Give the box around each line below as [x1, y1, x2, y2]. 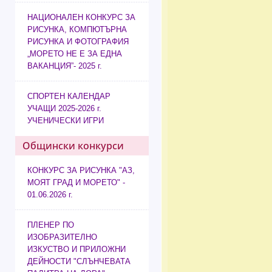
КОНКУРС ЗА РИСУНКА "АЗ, [27, 166, 135, 175]
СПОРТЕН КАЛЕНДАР [27, 92, 110, 101]
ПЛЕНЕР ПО [27, 220, 74, 230]
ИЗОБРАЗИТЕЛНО [27, 233, 97, 242]
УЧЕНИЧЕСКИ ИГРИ [27, 116, 104, 126]
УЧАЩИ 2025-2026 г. [27, 104, 101, 114]
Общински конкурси [22, 139, 124, 153]
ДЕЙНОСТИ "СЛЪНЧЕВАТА [27, 257, 131, 267]
